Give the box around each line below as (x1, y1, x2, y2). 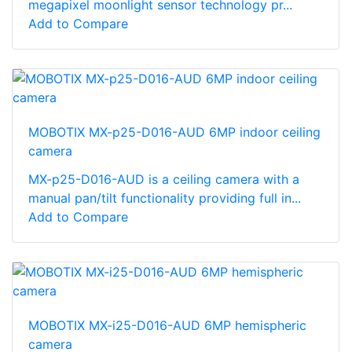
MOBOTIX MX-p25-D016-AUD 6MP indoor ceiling (28, 123, 321, 140)
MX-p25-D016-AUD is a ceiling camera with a (28, 170, 299, 187)
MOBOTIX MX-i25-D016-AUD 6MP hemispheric (28, 317, 306, 333)
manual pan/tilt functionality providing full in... (28, 189, 301, 206)
